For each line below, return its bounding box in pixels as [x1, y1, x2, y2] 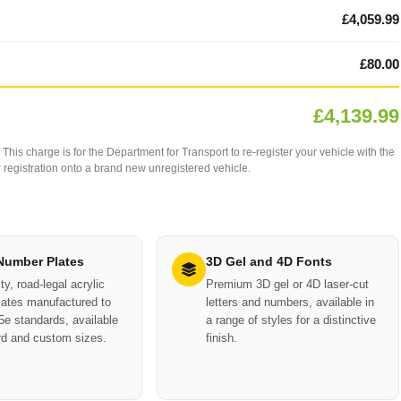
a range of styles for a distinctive [206, 313, 377, 327]
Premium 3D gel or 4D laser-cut [206, 277, 370, 291]
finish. [206, 331, 238, 345]
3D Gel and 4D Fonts [206, 254, 333, 269]
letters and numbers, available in [206, 295, 375, 309]
